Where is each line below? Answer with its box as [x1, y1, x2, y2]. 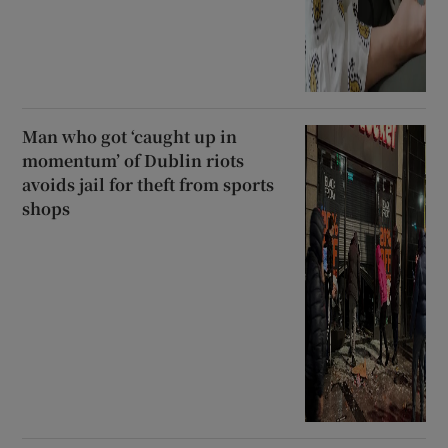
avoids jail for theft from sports [22, 172, 275, 196]
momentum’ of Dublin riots [22, 148, 245, 172]
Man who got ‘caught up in [22, 124, 238, 148]
